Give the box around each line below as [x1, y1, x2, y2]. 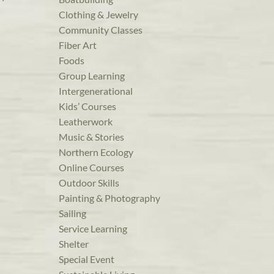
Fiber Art [59, 39, 97, 51]
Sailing [59, 207, 86, 220]
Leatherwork [59, 116, 113, 128]
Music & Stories [59, 131, 124, 143]
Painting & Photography [59, 192, 160, 204]
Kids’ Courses [59, 100, 116, 113]
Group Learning [59, 70, 125, 82]
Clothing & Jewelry [59, 9, 138, 21]
